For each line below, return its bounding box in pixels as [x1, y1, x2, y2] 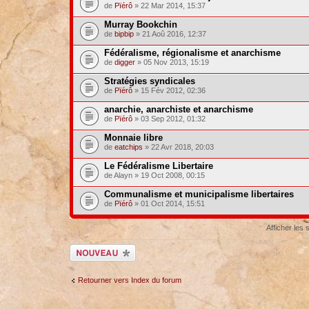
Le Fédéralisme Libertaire [103, 161, 213, 171]
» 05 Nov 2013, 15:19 [134, 58, 209, 66]
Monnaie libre [103, 132, 163, 143]
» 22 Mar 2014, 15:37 [132, 1, 206, 10]
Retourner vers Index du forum [77, 275, 181, 284]
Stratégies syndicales [103, 76, 195, 86]
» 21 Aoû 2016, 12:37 [133, 30, 206, 38]
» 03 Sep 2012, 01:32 [132, 114, 206, 123]
